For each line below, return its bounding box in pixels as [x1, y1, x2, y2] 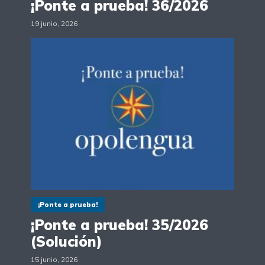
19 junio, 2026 [31, 18, 77, 28]
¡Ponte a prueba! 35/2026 [31, 216, 208, 234]
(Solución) [31, 232, 102, 251]
